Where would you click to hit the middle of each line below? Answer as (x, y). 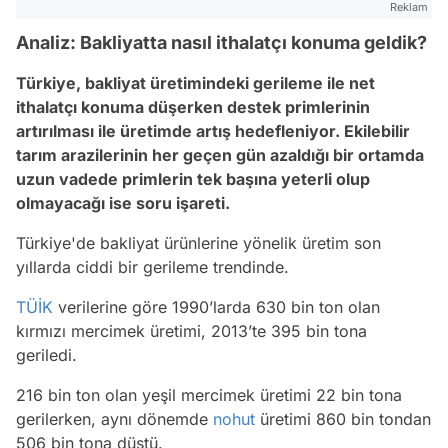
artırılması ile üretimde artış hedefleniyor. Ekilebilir (213, 131)
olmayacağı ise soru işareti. (123, 203)
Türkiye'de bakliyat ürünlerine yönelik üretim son (198, 243)
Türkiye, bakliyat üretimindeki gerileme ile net (195, 83)
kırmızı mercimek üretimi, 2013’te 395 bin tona (191, 331)
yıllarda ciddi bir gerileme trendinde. (155, 267)
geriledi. (46, 355)
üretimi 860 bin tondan (343, 419)
